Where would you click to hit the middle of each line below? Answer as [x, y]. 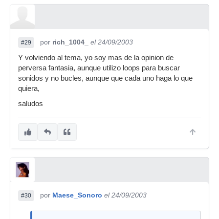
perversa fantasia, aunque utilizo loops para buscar [99, 68]
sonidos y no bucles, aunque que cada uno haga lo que [105, 78]
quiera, [29, 88]
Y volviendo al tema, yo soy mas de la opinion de [96, 58]
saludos [31, 104]
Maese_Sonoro [77, 195]
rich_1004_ [70, 42]
